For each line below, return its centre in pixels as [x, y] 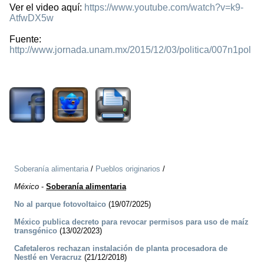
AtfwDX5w [32, 18]
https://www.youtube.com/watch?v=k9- [164, 8]
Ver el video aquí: [47, 8]
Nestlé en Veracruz [48, 258]
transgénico [36, 231]
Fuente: [25, 39]
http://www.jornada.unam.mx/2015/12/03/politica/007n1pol [130, 50]
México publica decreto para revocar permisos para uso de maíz [131, 222]
